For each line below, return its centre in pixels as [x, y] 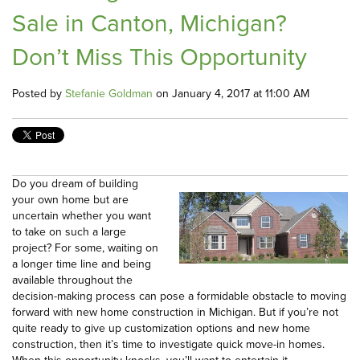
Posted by [39, 94]
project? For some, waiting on [85, 248]
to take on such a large [69, 232]
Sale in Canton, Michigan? [149, 24]
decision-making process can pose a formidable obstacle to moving [179, 297]
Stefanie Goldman [109, 94]
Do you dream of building [75, 184]
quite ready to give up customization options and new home [161, 329]
